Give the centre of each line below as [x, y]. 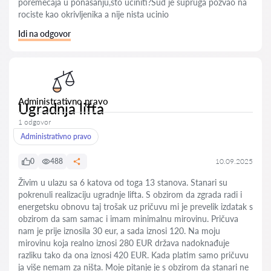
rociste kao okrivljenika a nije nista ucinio [93, 14]
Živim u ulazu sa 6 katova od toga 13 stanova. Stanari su [123, 182]
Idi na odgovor [44, 34]
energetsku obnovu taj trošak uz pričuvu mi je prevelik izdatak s [135, 207]
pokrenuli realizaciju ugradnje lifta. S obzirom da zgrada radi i [130, 194]
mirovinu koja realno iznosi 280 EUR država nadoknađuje [124, 243]
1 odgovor [34, 122]
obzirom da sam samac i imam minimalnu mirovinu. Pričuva [128, 219]
